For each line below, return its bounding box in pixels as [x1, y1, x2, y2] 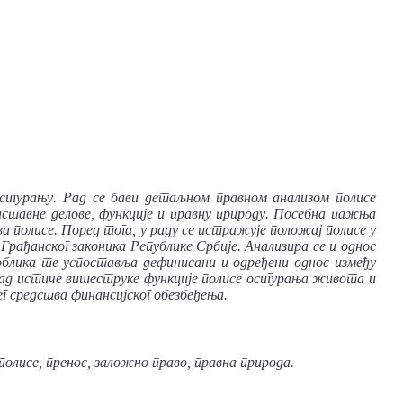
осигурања [246, 271, 309, 287]
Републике [130, 238, 193, 255]
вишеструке [66, 271, 140, 287]
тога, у [103, 222, 147, 238]
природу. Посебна [216, 206, 327, 222]
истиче [16, 271, 62, 287]
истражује [197, 222, 266, 238]
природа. [240, 354, 294, 371]
